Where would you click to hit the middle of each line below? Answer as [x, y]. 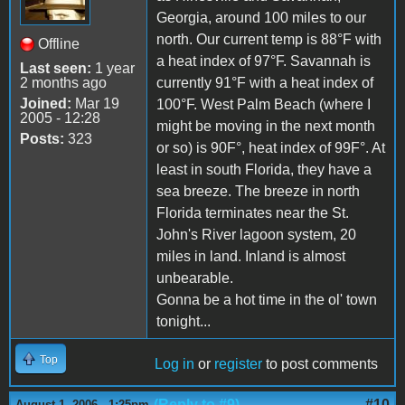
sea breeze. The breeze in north [258, 191]
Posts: [42, 138]
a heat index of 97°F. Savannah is [264, 61]
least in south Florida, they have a [264, 169]
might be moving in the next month [266, 126]
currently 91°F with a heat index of [265, 82]
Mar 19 [95, 103]
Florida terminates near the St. [253, 212]
